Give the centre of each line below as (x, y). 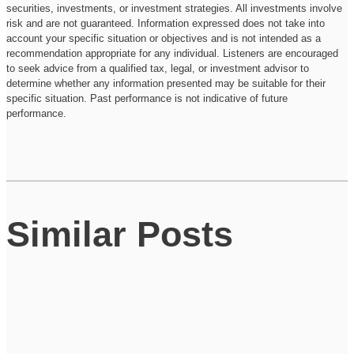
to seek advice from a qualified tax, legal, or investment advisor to (158, 68)
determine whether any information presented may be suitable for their (166, 83)
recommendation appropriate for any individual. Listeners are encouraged (172, 53)
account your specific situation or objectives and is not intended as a (164, 38)
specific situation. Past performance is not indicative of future (147, 98)
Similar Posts (120, 234)
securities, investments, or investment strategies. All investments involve (174, 8)
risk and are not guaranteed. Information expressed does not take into (166, 23)
